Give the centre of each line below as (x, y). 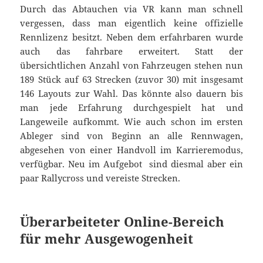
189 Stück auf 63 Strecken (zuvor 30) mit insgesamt (131, 80)
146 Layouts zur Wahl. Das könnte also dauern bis (131, 94)
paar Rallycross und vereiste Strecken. (100, 178)
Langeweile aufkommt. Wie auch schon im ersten (131, 122)
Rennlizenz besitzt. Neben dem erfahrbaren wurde (131, 37)
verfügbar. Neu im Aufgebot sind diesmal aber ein (131, 164)
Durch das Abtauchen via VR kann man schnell (131, 9)
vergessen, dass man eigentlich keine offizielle (131, 23)
